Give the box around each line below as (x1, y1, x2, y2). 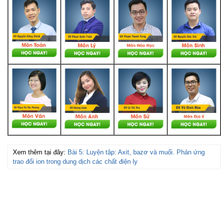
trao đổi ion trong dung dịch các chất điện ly (13, 158, 138, 166)
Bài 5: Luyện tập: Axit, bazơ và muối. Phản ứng (68, 148, 205, 156)
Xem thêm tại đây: (13, 148, 68, 156)
